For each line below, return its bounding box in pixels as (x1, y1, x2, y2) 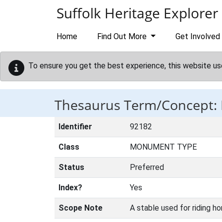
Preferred (130, 163, 164, 172)
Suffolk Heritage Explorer (56, 3, 218, 22)
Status (58, 163, 84, 172)
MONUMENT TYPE (130, 142, 197, 152)
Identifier (58, 122, 92, 131)
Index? (58, 183, 82, 192)
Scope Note (58, 203, 103, 213)
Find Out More (97, 32, 149, 41)
